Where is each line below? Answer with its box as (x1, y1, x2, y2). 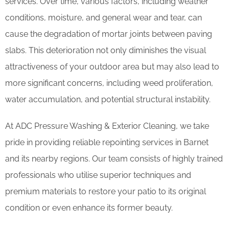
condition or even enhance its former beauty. (5, 203, 173, 213)
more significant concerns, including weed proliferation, (5, 78, 213, 88)
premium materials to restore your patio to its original (5, 187, 206, 197)
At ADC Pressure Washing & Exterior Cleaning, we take (5, 121, 209, 131)
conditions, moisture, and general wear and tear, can (5, 13, 202, 23)
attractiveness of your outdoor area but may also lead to (5, 62, 219, 72)
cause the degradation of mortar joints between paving (5, 29, 212, 39)
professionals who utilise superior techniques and (5, 170, 191, 180)
